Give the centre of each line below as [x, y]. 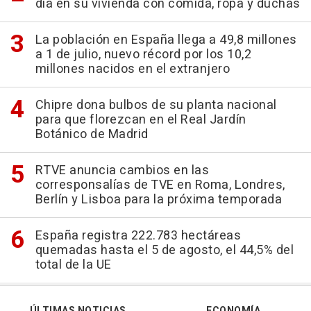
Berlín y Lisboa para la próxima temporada [158, 200]
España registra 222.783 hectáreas [138, 236]
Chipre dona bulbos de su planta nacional [156, 106]
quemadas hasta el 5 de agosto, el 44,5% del [164, 251]
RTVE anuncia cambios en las [122, 171]
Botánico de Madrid [92, 135]
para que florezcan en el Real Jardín [141, 120]
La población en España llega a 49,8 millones [166, 40]
